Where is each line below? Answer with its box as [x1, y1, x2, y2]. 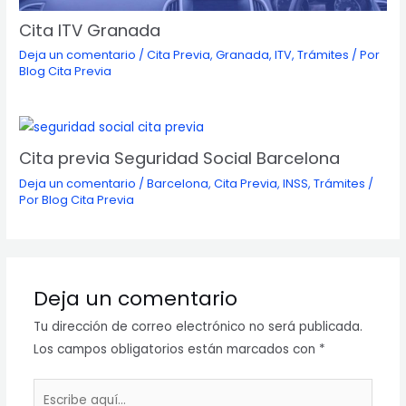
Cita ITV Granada [19, 19, 161, 43]
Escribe [32, 381, 76, 399]
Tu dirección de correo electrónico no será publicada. [33, 317, 362, 335]
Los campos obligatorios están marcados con [33, 340, 319, 358]
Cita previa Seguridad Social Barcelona [19, 147, 341, 170]
